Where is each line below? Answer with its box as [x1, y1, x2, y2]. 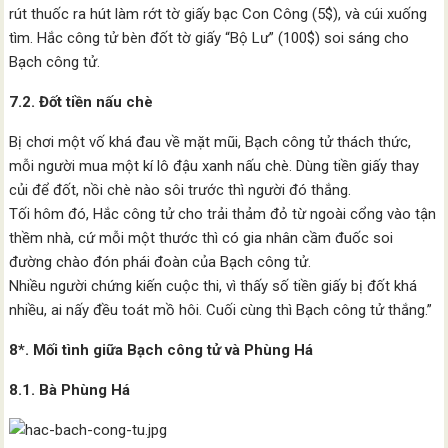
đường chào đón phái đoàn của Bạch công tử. [9, 253, 312, 271]
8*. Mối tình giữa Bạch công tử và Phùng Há [9, 341, 314, 359]
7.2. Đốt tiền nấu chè [9, 93, 154, 111]
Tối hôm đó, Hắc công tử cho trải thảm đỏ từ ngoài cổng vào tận [9, 205, 437, 223]
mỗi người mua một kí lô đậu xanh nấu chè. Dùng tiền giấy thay [9, 157, 420, 175]
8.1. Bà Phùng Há [9, 381, 131, 399]
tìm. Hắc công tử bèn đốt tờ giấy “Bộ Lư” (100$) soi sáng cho [9, 29, 410, 47]
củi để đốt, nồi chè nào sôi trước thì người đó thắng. [9, 181, 352, 199]
